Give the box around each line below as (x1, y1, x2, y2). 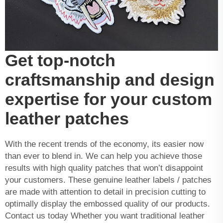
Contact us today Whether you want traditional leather (5, 211, 205, 221)
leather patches (5, 109, 129, 128)
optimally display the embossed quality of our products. (5, 199, 210, 209)
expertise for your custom (5, 90, 212, 109)
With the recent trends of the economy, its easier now (5, 139, 204, 149)
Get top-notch (5, 51, 115, 70)
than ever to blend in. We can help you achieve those (5, 151, 202, 161)
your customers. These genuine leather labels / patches (5, 175, 212, 185)
